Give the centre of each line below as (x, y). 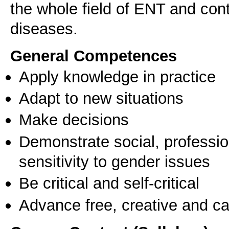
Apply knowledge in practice (117, 76)
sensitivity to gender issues (114, 161)
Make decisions (74, 120)
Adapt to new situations (101, 98)
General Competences (94, 55)
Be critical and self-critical (109, 183)
